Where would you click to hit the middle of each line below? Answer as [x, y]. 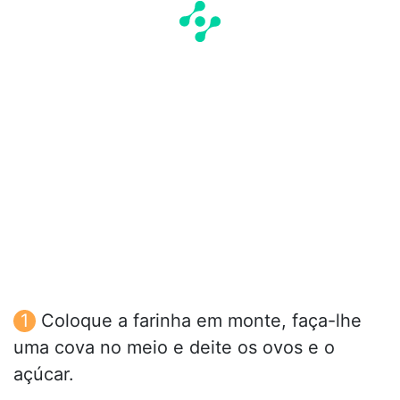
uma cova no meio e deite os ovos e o [174, 348]
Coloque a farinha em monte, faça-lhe [201, 321]
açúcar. [44, 375]
